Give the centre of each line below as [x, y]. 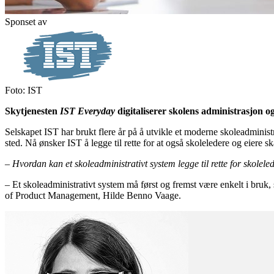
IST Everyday [89, 111]
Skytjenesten [32, 111]
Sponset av [26, 21]
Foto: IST [24, 90]
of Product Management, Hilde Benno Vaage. [93, 195]
